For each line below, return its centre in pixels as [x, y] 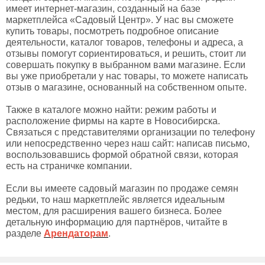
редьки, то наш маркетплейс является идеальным [115, 200]
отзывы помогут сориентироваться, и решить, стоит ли [126, 54]
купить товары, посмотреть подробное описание [112, 31]
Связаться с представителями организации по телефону [130, 132]
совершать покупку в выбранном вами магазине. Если [126, 65]
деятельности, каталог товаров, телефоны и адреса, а [125, 42]
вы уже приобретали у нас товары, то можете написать [127, 76]
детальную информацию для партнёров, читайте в [117, 222]
